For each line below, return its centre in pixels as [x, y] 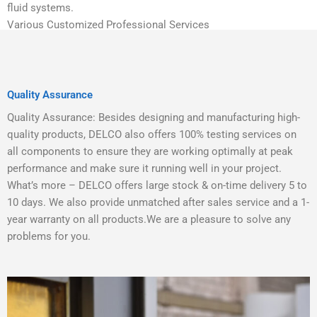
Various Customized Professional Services [108, 24]
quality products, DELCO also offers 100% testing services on [152, 134]
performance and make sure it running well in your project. [144, 168]
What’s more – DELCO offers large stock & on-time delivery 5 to [157, 185]
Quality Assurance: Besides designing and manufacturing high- [154, 117]
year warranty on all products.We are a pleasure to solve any [149, 219]
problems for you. [49, 236]
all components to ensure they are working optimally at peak [150, 151]
